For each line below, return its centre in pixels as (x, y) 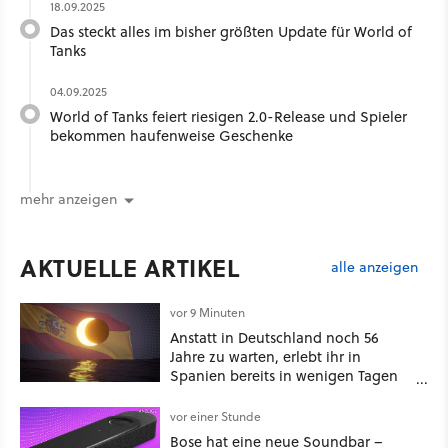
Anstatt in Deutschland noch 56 (274, 338)
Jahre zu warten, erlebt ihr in (265, 357)
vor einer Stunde (215, 417)
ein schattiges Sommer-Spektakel (282, 395)
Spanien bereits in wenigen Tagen (284, 376)
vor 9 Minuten (207, 313)
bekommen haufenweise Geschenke (171, 135)
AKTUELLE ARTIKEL (129, 268)
